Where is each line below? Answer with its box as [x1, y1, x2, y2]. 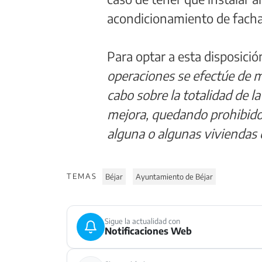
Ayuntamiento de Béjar [136, 171, 213, 181]
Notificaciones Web [105, 225, 192, 237]
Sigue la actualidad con [105, 216, 180, 226]
